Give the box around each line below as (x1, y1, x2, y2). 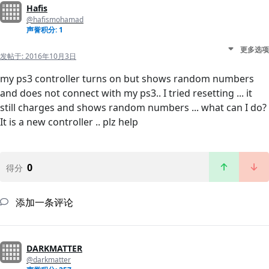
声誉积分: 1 (26, 24, 63, 35)
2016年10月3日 (25, 50, 76, 61)
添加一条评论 (13, 195, 73, 209)
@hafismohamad (26, 14, 83, 25)
